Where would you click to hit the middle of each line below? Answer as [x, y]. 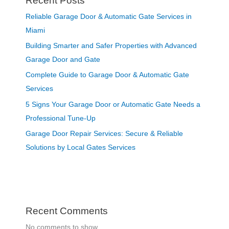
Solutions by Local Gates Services [80, 148]
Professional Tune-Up [60, 118]
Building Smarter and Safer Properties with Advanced [111, 46]
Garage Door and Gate [63, 60]
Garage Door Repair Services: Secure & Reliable [104, 134]
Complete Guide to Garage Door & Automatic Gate [107, 75]
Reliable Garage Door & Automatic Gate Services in [108, 16]
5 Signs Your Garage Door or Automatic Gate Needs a [113, 104]
